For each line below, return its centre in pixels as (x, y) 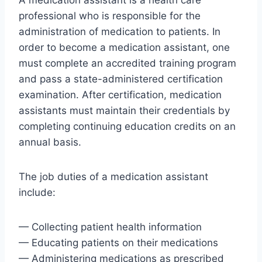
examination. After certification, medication (120, 95)
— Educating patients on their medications (118, 243)
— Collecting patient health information (110, 227)
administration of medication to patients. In (120, 32)
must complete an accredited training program (127, 63)
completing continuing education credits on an (127, 127)
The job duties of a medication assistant (113, 177)
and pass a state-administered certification (121, 79)
